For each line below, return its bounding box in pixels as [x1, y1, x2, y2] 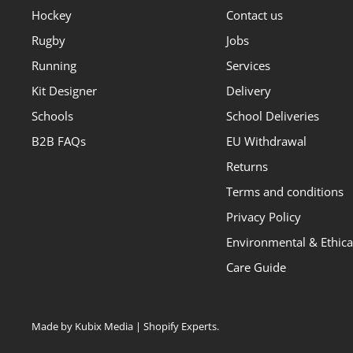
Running [32, 57, 76, 73]
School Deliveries [225, 107, 319, 124]
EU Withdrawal [225, 132, 307, 149]
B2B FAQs [32, 132, 86, 149]
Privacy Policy [225, 208, 301, 225]
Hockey [32, 6, 72, 23]
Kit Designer [32, 82, 97, 98]
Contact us [225, 6, 283, 23]
